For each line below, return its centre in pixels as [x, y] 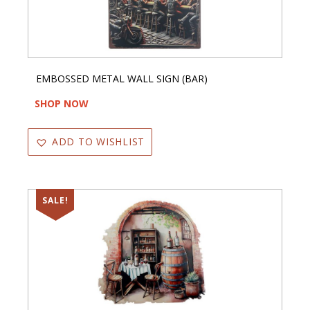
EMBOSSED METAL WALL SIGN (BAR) [122, 78]
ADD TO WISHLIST [98, 141]
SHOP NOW [62, 103]
